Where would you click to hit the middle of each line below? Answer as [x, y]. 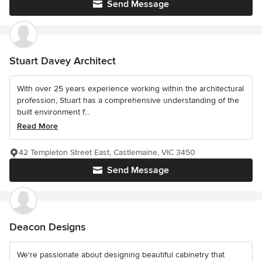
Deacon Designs [47, 227]
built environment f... [53, 112]
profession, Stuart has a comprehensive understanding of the [128, 100]
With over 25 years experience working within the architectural [130, 88]
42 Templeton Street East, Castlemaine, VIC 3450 [107, 152]
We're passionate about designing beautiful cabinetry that [121, 254]
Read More [37, 126]
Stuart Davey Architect [63, 61]
